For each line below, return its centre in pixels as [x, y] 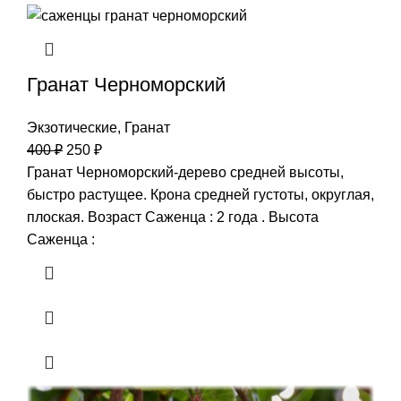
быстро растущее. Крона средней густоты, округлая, [200, 195]
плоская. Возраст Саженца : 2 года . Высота [173, 218]
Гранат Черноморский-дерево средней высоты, [185, 173]
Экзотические [72, 128]
